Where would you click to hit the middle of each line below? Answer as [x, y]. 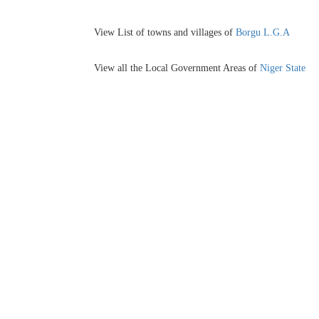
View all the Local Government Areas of [177, 68]
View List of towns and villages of [165, 32]
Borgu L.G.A [263, 32]
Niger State [283, 68]
